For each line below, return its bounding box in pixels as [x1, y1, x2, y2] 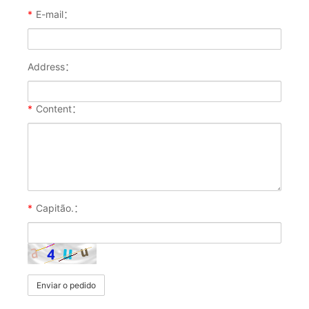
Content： [36, 103, 81, 115]
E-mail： [36, 8, 73, 21]
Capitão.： [36, 202, 83, 215]
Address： [28, 61, 74, 73]
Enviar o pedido [37, 280, 96, 291]
